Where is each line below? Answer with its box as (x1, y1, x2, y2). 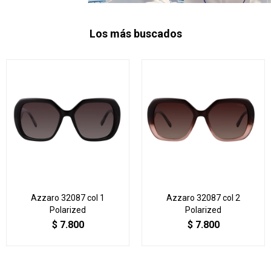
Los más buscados (89, 27, 182, 40)
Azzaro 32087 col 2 (166, 192, 240, 203)
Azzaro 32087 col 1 (31, 192, 105, 203)
